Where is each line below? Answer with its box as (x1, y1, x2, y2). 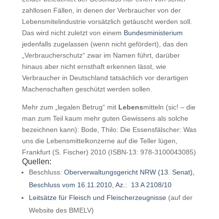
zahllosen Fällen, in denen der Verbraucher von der (22, 6, 181, 14)
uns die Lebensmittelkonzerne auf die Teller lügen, (22, 137, 177, 145)
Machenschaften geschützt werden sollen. (22, 85, 152, 93)
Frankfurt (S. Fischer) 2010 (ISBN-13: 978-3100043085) (22, 148, 196, 156)
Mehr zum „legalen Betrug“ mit (22, 103, 118, 111)
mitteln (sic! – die (143, 103, 196, 111)
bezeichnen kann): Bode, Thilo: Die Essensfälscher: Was (22, 126, 197, 133)
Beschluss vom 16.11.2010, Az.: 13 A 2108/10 (28, 181, 172, 189)
